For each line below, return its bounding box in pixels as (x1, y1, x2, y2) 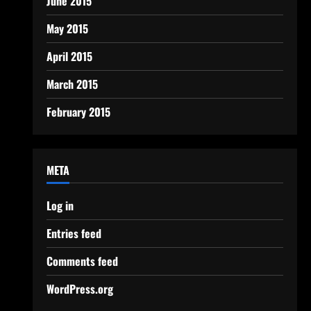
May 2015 (46, 20, 88, 37)
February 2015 (46, 103, 110, 120)
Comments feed (46, 253, 118, 269)
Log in (46, 197, 74, 214)
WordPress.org (46, 280, 113, 297)
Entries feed (46, 225, 101, 242)
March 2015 (46, 76, 98, 92)
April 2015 (46, 48, 92, 65)
